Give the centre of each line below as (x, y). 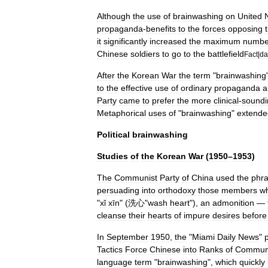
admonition (233, 203)
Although (114, 16)
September (127, 237)
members (239, 190)
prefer (163, 100)
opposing (245, 29)
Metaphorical (121, 113)
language (115, 262)
